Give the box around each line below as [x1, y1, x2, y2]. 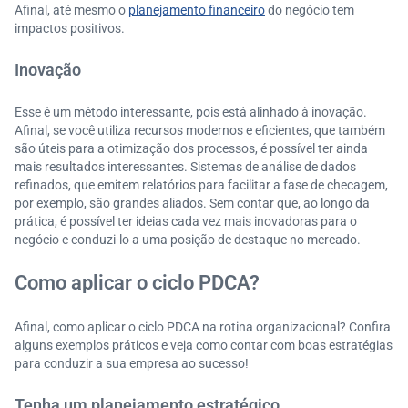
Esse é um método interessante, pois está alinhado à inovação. [15, 105, 367, 119]
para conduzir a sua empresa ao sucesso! [15, 356, 249, 371]
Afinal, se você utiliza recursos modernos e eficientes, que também [15, 123, 385, 138]
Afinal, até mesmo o [15, 3, 128, 17]
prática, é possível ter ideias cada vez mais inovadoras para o [15, 214, 357, 229]
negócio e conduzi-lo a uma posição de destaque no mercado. [15, 232, 361, 247]
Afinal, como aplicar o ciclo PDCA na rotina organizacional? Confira [15, 320, 391, 334]
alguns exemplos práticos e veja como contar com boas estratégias [15, 338, 393, 352]
